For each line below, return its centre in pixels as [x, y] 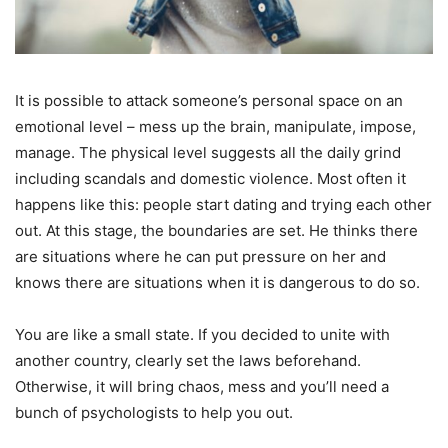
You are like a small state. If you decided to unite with [202, 335]
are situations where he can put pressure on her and [200, 257]
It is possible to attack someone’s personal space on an [209, 101]
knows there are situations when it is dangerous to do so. [217, 283]
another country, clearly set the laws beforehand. [188, 361]
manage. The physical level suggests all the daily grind [208, 153]
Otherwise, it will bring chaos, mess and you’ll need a [202, 387]
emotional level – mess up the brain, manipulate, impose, [215, 127]
